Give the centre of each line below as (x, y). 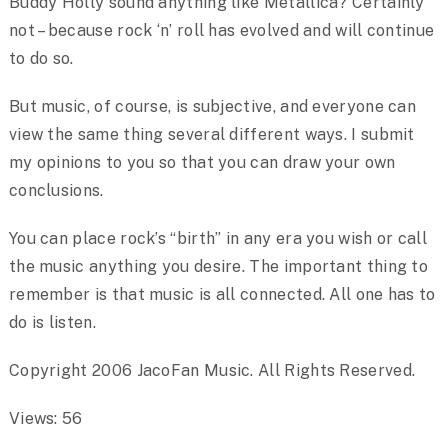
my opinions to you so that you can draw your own (202, 163)
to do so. (41, 59)
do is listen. (52, 323)
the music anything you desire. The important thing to (218, 267)
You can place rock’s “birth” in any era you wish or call (217, 239)
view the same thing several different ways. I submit (211, 135)
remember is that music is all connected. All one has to (222, 295)
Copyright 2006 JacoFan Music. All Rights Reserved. (212, 371)
